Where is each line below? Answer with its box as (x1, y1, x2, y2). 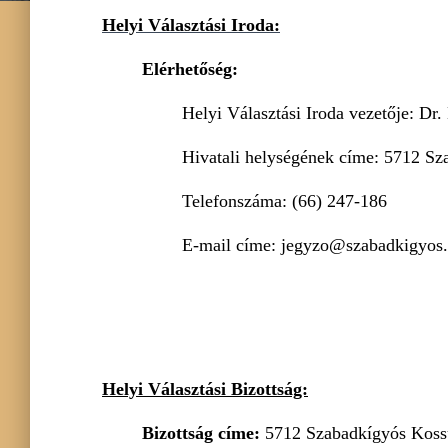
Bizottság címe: (142, 423, 260, 443)
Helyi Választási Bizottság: (102, 379, 308, 399)
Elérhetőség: (142, 59, 238, 79)
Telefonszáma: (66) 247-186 (182, 191, 387, 211)
